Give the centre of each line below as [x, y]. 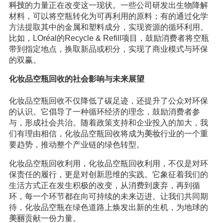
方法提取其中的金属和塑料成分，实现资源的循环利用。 [108, 27]
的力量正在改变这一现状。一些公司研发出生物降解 [116, 5]
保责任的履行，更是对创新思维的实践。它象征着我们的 [108, 174]
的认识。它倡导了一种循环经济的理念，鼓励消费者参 [104, 112]
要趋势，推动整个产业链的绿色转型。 [76, 145]
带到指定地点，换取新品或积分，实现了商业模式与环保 [108, 49]
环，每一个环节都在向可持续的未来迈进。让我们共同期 [108, 196]
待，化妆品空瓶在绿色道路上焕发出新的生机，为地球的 [108, 207]
